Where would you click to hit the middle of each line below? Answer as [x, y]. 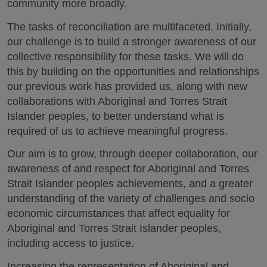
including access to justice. [71, 243]
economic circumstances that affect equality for [119, 213]
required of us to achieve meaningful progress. [117, 131]
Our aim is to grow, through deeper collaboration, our [132, 154]
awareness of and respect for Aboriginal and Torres [128, 169]
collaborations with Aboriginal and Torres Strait [117, 101]
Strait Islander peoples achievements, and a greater [130, 184]
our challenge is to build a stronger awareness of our [132, 41]
